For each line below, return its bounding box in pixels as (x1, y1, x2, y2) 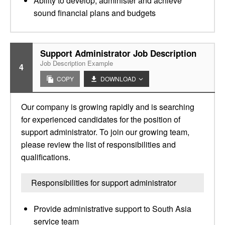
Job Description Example (40, 58, 113, 68)
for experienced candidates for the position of (21, 114, 180, 125)
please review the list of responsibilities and (21, 139, 176, 150)
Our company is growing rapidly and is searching (21, 101, 194, 113)
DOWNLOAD (100, 74, 136, 83)
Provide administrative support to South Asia (34, 203, 191, 214)
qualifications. (21, 151, 70, 163)
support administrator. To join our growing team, (21, 126, 189, 138)
